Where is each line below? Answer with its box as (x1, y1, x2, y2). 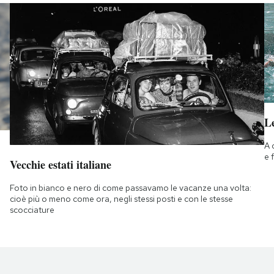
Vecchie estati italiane (9, 156, 111, 172)
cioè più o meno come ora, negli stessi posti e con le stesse (9, 193, 233, 204)
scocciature (9, 204, 54, 215)
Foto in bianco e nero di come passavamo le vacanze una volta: (9, 182, 251, 193)
